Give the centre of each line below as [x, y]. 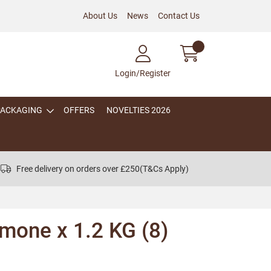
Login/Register [143, 73]
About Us [100, 16]
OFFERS [79, 110]
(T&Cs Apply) [164, 168]
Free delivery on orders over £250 [78, 168]
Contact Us [179, 16]
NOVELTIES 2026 [139, 110]
